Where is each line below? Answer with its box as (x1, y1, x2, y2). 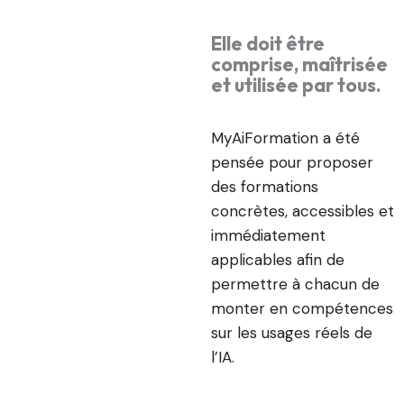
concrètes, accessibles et (211, 200, 394, 221)
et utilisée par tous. (211, 73, 381, 97)
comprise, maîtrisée (211, 52, 388, 77)
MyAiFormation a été (211, 127, 360, 148)
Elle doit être (211, 32, 325, 56)
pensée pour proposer (211, 151, 373, 172)
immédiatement (211, 225, 326, 245)
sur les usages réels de (211, 322, 372, 343)
